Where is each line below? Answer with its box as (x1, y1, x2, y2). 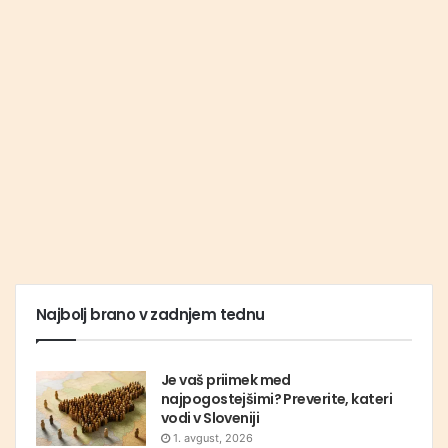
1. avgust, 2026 (173, 431, 253, 446)
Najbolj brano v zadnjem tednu (36, 304, 265, 326)
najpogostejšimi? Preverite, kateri (161, 389, 392, 410)
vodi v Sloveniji (161, 408, 260, 429)
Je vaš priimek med (161, 370, 291, 391)
